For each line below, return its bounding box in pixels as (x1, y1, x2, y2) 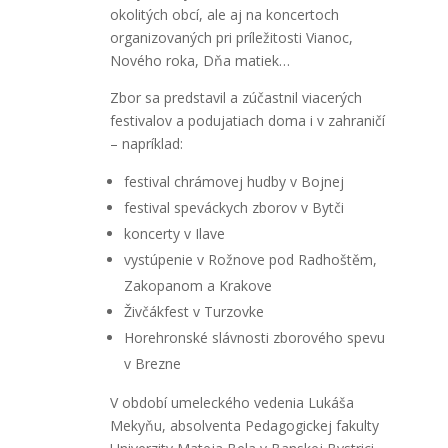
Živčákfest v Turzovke (123, 301, 264, 321)
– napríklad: (109, 133, 183, 153)
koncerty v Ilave (123, 223, 225, 243)
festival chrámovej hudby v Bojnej (123, 171, 344, 191)
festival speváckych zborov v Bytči (123, 197, 344, 217)
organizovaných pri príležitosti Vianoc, (109, 27, 353, 47)
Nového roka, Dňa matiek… (109, 50, 290, 70)
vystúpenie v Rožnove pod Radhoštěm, (123, 249, 377, 269)
